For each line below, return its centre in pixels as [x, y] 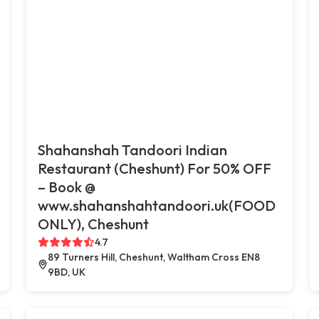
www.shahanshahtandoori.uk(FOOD [157, 205]
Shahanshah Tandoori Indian [133, 150]
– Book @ [67, 187]
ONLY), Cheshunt [94, 224]
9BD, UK [67, 272]
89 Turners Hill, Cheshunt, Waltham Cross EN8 [154, 257]
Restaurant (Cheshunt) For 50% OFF [155, 168]
